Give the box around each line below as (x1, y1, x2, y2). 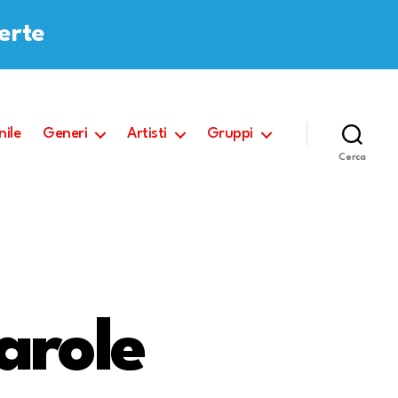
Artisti (127, 126, 167, 142)
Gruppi (206, 126, 253, 142)
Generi (43, 126, 88, 142)
